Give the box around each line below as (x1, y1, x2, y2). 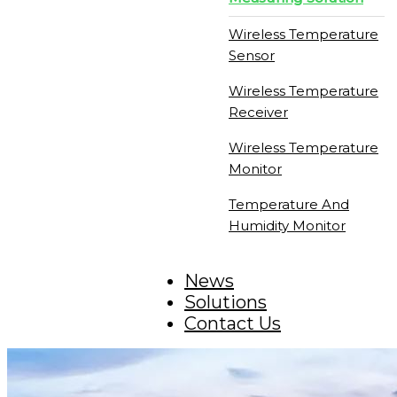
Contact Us (184, 313, 281, 334)
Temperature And (229, 196, 349, 213)
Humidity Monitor (229, 217, 346, 234)
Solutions (184, 292, 267, 313)
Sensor (229, 47, 275, 64)
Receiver (229, 104, 288, 121)
